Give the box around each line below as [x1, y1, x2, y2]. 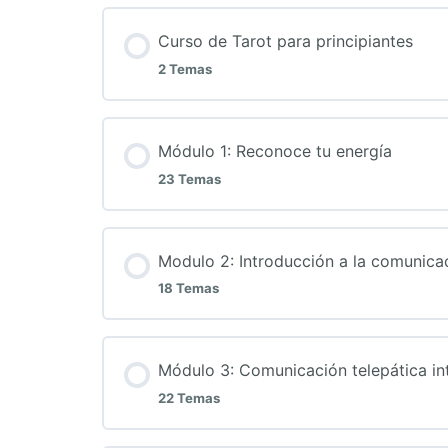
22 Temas [158, 389, 220, 406]
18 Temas [158, 280, 219, 297]
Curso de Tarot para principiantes [158, 31, 413, 52]
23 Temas [158, 170, 221, 187]
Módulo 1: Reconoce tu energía [158, 140, 392, 161]
